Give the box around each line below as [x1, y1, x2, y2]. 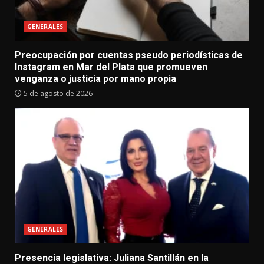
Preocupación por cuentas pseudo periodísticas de [15, 49, 243, 61]
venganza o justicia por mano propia [15, 72, 176, 84]
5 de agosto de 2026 [22, 88, 93, 98]
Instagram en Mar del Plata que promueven [15, 61, 207, 72]
